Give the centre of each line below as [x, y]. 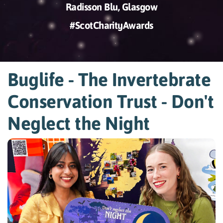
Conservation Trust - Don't [111, 101]
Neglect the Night [79, 123]
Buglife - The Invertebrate [109, 79]
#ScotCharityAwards [111, 25]
